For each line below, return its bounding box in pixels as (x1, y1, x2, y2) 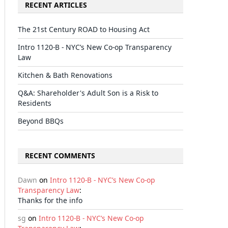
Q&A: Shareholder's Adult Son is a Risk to (18, 88, 158, 98)
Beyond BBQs (18, 116, 64, 126)
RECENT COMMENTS (25, 151, 95, 160)
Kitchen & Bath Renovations (18, 70, 112, 80)
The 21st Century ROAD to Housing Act (18, 24, 150, 34)
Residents (18, 98, 51, 108)
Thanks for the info (18, 195, 82, 205)
